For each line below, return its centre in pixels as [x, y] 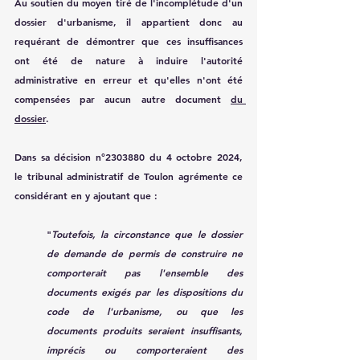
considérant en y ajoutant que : [86, 195]
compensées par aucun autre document [123, 98]
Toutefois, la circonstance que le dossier [147, 233]
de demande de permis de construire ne [145, 253]
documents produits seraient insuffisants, [145, 330]
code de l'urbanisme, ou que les [145, 311]
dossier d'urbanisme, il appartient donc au [129, 21]
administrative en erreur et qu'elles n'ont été [129, 79]
